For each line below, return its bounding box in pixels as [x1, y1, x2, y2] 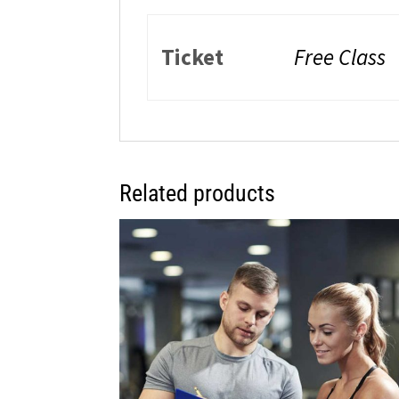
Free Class [294, 42, 387, 71]
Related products [119, 179, 276, 207]
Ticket [161, 42, 224, 71]
